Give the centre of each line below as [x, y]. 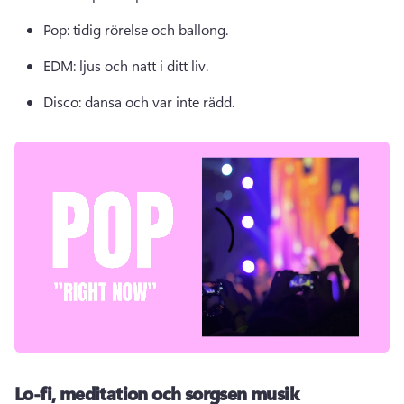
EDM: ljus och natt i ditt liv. [128, 65]
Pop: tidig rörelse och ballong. [138, 29]
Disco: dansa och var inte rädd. [141, 101]
